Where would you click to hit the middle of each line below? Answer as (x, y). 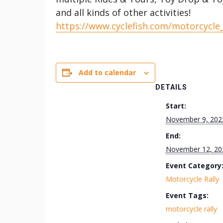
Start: (176, 106)
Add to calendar (107, 72)
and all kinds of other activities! (123, 12)
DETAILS (171, 87)
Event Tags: (187, 195)
